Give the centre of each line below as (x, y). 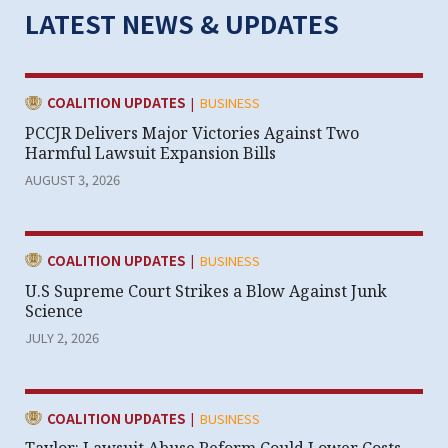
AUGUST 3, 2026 (72, 179)
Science (54, 310)
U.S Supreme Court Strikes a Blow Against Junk (206, 290)
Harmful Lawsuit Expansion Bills (150, 153)
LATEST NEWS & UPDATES (182, 22)
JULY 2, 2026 (62, 337)
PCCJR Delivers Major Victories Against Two (192, 133)
